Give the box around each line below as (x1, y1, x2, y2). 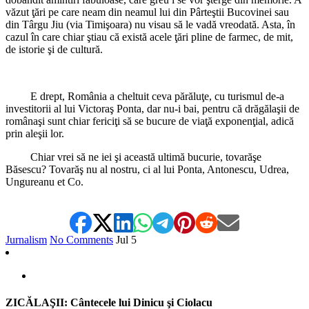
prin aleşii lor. (6, 128, 64, 140)
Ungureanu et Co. (6, 176, 83, 188)
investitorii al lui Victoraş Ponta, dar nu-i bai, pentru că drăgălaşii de (6, 103, 299, 115)
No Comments (50, 234, 113, 246)
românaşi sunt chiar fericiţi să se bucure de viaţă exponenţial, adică (6, 115, 294, 128)
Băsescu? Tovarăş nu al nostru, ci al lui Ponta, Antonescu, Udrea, (6, 163, 289, 176)
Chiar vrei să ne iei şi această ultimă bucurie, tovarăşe (6, 151, 261, 163)
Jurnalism (6, 234, 47, 246)
